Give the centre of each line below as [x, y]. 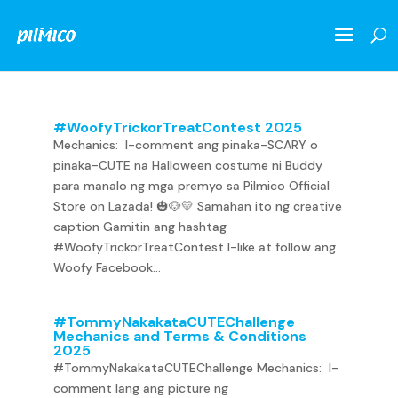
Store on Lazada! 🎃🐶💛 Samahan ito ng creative [197, 206]
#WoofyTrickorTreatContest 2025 [177, 127]
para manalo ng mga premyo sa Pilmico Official [191, 186]
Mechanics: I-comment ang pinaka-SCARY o [185, 145]
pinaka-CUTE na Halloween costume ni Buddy [187, 165]
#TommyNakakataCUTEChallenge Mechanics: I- [195, 368]
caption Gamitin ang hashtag [139, 227]
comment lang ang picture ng [140, 388]
